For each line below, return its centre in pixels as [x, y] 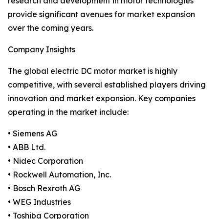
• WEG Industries [39, 202]
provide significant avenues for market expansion [101, 14]
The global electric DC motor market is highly [93, 71]
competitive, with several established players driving [107, 85]
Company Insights [42, 50]
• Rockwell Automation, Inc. [59, 175]
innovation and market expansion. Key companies [102, 99]
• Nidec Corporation [45, 161]
